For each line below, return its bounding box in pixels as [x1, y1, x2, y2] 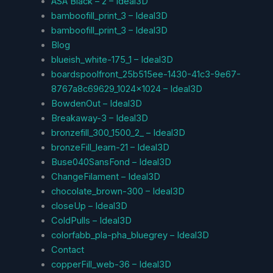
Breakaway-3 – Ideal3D [51, 112, 148, 124]
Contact [51, 244, 84, 255]
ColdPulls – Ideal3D [51, 214, 132, 226]
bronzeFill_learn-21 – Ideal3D [51, 141, 169, 153]
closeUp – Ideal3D [51, 200, 127, 211]
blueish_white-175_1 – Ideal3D [51, 54, 173, 65]
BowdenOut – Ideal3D [51, 97, 142, 109]
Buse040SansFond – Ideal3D [51, 156, 171, 168]
